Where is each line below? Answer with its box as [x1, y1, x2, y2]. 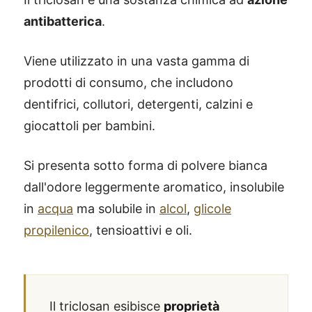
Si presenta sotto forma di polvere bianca [24, 158, 267, 173]
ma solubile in [73, 201, 159, 216]
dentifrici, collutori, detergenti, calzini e [24, 97, 253, 111]
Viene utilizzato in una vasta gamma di [24, 54, 249, 68]
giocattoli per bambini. [24, 118, 155, 133]
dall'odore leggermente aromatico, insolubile [24, 180, 284, 194]
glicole [194, 201, 231, 216]
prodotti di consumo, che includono [24, 75, 233, 90]
